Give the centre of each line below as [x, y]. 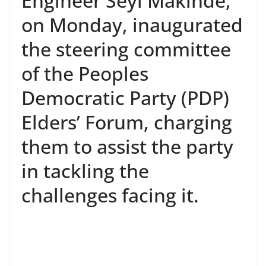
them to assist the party [127, 146]
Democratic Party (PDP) [125, 97]
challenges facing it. [110, 195]
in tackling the [85, 170]
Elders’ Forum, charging [127, 122]
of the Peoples [85, 73]
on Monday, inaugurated [132, 24]
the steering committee [126, 49]
